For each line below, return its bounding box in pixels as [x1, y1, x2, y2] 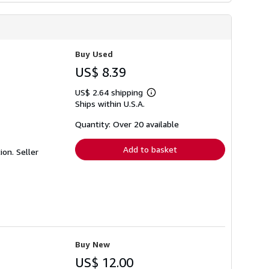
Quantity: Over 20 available [75, 118, 179, 129]
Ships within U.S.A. [75, 98, 145, 109]
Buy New [75, 238, 110, 249]
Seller [16, 146, 38, 157]
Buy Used [75, 48, 113, 59]
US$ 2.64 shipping [75, 86, 145, 97]
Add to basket [123, 144, 177, 154]
